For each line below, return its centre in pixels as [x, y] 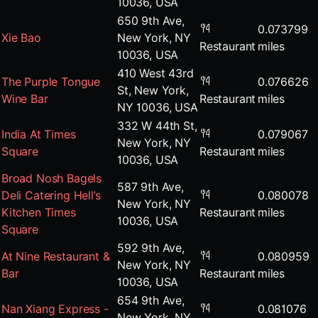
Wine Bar [25, 99]
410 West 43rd [155, 73]
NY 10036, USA [158, 107]
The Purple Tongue [51, 82]
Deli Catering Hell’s [51, 195]
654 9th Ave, [151, 300]
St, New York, [153, 90]
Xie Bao [21, 38]
